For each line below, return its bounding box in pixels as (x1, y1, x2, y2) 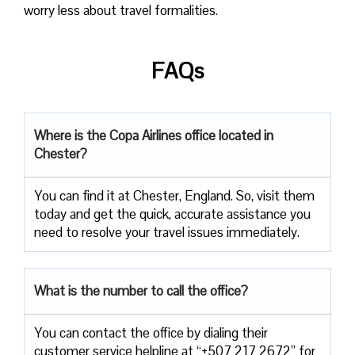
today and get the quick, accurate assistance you (34, 204, 311, 223)
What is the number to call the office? (34, 281, 248, 300)
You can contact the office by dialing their (34, 323, 268, 342)
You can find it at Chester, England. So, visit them (34, 186, 315, 204)
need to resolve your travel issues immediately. (34, 223, 300, 241)
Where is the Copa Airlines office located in (34, 126, 273, 144)
